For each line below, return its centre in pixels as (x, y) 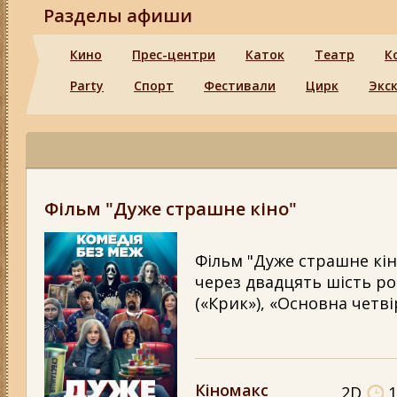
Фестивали (240, 86)
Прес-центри (174, 54)
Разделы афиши (118, 16)
